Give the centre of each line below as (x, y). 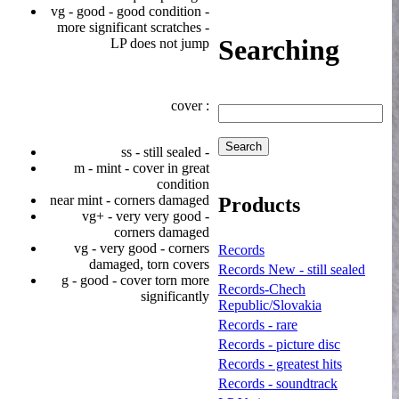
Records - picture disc (279, 344)
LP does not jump (160, 43)
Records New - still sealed (292, 269)
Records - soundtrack (278, 383)
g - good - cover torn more (135, 280)
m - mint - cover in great (142, 167)
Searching (279, 50)
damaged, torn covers (149, 264)
